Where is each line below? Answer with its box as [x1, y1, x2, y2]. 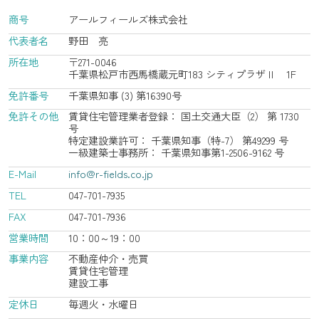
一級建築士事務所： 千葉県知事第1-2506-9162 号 [68, 145, 284, 160]
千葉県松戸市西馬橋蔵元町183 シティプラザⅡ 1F [68, 66, 296, 81]
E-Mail [8, 166, 36, 182]
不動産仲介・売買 [68, 251, 148, 266]
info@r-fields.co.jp [68, 166, 153, 182]
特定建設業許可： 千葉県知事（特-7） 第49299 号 [68, 132, 288, 148]
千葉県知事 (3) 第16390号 [68, 87, 182, 103]
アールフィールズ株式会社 [68, 11, 188, 27]
